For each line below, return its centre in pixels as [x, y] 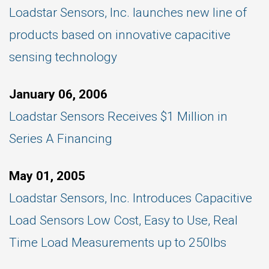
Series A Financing [61, 139]
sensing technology [63, 57]
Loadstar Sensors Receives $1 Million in [118, 116]
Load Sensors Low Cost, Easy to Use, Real [123, 220]
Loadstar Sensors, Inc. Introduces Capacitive [131, 198]
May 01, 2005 [47, 176]
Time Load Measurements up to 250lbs [118, 243]
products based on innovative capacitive [120, 35]
